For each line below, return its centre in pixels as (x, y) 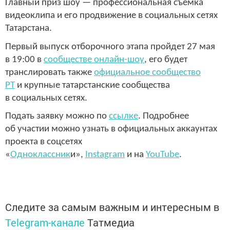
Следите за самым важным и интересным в (112, 207)
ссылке (123, 117)
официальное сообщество (147, 72)
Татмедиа (111, 222)
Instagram (105, 155)
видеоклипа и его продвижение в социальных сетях (111, 15)
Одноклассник (40, 155)
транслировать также (50, 72)
